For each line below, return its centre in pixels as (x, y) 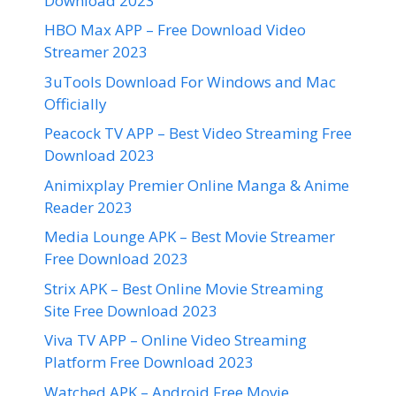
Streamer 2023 (96, 52)
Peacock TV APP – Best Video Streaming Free (198, 133)
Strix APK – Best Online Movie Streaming (184, 288)
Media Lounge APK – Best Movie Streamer (190, 236)
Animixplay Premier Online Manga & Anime (197, 185)
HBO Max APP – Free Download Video (175, 30)
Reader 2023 (88, 207)
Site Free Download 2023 (131, 310)
